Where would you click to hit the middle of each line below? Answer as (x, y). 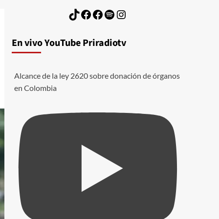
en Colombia (35, 88)
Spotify (121, 14)
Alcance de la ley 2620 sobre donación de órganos (97, 75)
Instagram (140, 14)
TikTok (85, 14)
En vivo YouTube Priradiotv (69, 43)
